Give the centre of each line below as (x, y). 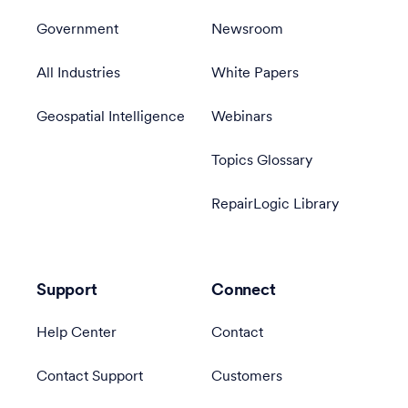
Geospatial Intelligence (111, 117)
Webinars (242, 117)
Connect (244, 291)
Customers (247, 377)
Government (77, 30)
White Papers (255, 74)
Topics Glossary (262, 161)
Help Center (76, 333)
